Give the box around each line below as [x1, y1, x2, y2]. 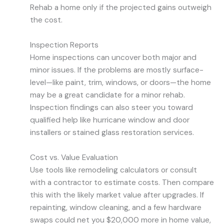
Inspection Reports [30, 39, 98, 50]
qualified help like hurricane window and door [30, 114, 189, 125]
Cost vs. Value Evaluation [30, 152, 118, 162]
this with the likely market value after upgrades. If [30, 189, 204, 200]
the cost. [30, 15, 62, 25]
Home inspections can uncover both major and [30, 52, 196, 62]
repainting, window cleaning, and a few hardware [30, 202, 201, 212]
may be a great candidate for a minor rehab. [30, 89, 185, 100]
